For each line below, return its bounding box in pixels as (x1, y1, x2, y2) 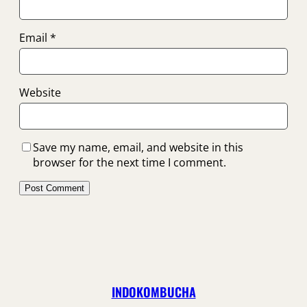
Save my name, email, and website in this (33, 139, 243, 155)
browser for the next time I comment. (33, 154, 226, 170)
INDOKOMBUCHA (111, 282, 196, 301)
